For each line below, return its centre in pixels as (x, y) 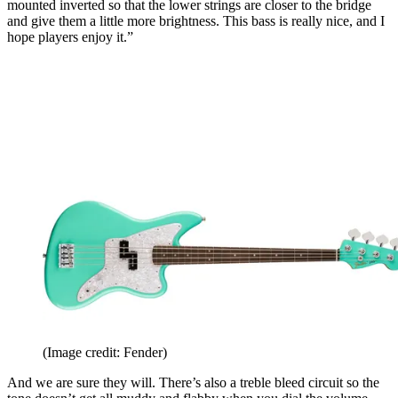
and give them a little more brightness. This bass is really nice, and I (196, 21)
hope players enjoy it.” (70, 37)
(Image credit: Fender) (105, 353)
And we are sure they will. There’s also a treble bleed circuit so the (193, 383)
